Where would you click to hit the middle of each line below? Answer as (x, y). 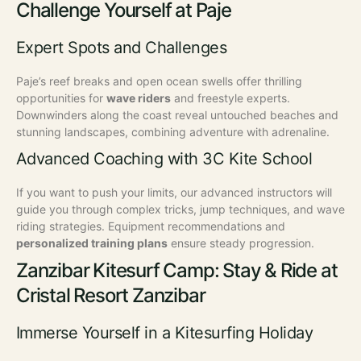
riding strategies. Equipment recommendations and (151, 226)
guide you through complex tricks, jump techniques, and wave (180, 209)
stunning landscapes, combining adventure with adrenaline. (173, 131)
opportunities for (61, 98)
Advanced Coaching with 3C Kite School (164, 158)
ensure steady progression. (241, 243)
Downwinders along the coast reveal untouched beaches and (177, 114)
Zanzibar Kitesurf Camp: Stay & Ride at (177, 270)
